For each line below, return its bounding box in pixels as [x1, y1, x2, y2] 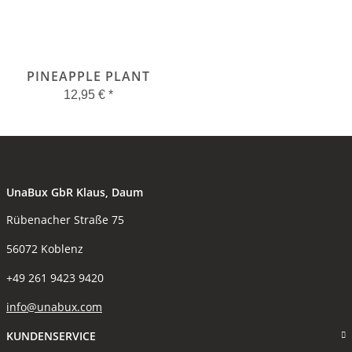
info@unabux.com [6, 299, 102, 314]
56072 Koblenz [6, 240, 83, 256]
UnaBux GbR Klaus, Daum [6, 184, 143, 200]
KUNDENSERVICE [6, 328, 96, 343]
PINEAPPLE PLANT [26, 67, 150, 85]
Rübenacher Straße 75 [6, 211, 124, 227]
